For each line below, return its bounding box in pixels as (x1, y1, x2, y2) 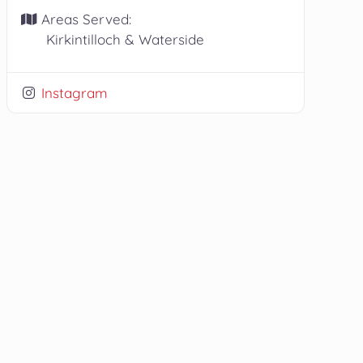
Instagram (41, 84, 109, 101)
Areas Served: (41, 11, 132, 28)
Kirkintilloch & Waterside (45, 31, 204, 48)
